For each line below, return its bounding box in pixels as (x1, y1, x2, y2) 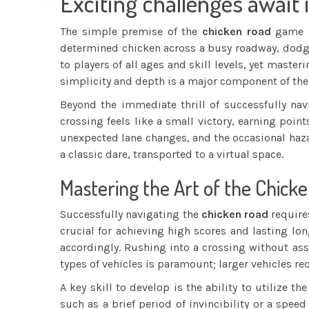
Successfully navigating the (60, 208, 201, 221)
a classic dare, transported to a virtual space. (60, 148, 283, 161)
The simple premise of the (60, 25, 203, 38)
